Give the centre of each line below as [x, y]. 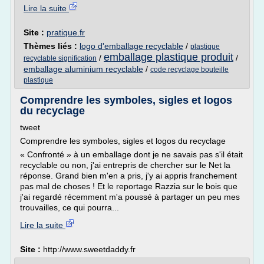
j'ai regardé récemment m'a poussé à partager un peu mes [130, 197]
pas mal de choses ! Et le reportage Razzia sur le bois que [129, 186]
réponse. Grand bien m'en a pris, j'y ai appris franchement [128, 176]
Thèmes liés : [52, 46]
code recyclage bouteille [189, 70]
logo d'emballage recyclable [131, 46]
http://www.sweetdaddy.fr [89, 249]
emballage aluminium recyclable [83, 69]
